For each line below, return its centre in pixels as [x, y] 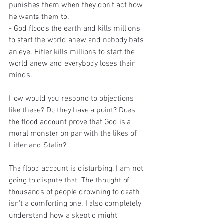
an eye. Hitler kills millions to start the [73, 52]
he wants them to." [40, 17]
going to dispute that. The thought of [70, 180]
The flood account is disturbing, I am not [77, 169]
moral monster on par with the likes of [74, 134]
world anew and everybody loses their [73, 64]
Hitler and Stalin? [37, 145]
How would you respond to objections [72, 99]
